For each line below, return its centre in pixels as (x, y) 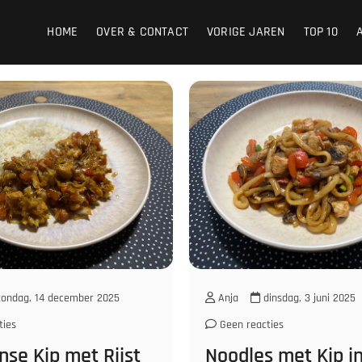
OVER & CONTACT (143, 32)
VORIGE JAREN (246, 32)
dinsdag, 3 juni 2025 (308, 299)
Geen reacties (250, 325)
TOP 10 (320, 32)
